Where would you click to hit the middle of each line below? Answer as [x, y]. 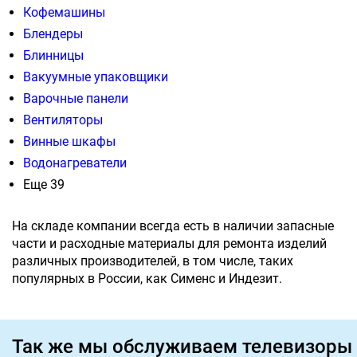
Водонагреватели [75, 163]
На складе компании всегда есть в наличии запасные [173, 226]
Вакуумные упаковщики [96, 77]
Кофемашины [64, 13]
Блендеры [53, 34]
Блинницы [53, 56]
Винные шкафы [69, 142]
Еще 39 [44, 185]
